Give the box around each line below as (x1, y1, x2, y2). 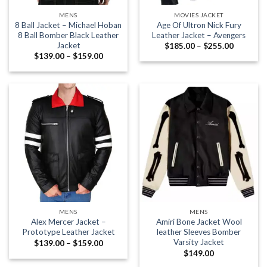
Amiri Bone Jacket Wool (156, 217, 242, 227)
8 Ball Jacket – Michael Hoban (15, 20, 122, 30)
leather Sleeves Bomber (157, 227, 241, 237)
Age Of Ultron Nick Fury (156, 20, 241, 30)
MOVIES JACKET (174, 11, 223, 18)
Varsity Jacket (173, 237, 224, 247)
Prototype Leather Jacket (21, 227, 115, 237)
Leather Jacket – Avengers (152, 30, 246, 40)
